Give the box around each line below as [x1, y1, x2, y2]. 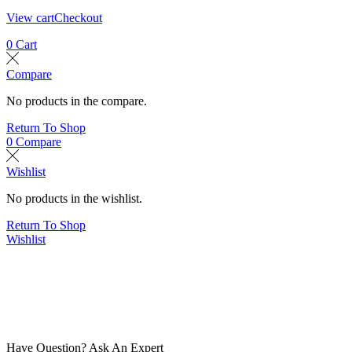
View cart [6, 11, 54, 25]
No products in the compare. [6, 94, 147, 108]
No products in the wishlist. [6, 192, 142, 206]
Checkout [54, 11, 102, 25]
